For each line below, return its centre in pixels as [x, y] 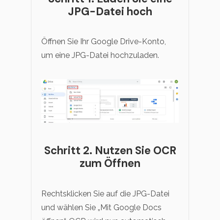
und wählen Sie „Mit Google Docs [101, 207]
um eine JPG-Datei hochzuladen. [100, 55]
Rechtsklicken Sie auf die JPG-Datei [105, 193]
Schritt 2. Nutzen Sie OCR [110, 151]
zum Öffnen [110, 164]
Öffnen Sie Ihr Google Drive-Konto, [104, 42]
